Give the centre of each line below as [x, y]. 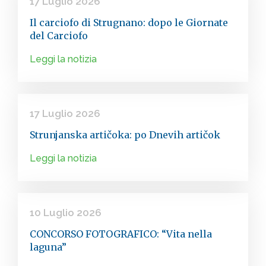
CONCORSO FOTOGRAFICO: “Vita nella [121, 234]
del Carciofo [59, 36]
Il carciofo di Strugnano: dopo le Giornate [129, 23]
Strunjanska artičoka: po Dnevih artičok [125, 135]
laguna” [48, 247]
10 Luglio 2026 [66, 213]
